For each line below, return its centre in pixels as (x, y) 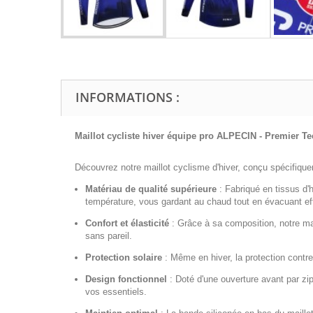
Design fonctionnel (126, 279)
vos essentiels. (116, 292)
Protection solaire (124, 258)
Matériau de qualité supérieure (151, 189)
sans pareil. (109, 236)
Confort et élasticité (127, 224)
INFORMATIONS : (128, 97)
